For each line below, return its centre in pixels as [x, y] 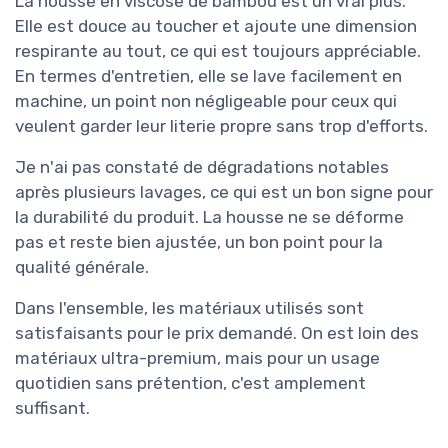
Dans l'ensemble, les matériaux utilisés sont [189, 307]
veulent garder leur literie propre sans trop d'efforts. [221, 125]
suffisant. [52, 407]
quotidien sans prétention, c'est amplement [190, 382]
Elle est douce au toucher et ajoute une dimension [216, 25]
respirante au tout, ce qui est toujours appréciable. [218, 50]
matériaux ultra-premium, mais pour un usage [197, 357]
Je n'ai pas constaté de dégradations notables [202, 166]
